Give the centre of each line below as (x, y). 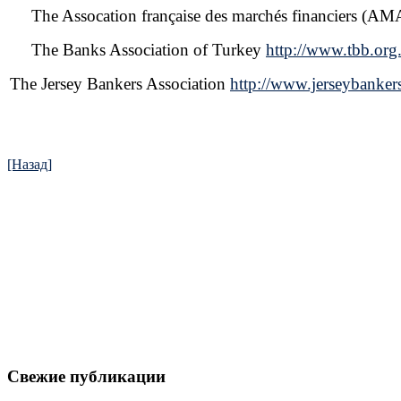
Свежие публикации (86, 376)
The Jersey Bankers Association (120, 84)
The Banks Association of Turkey (146, 50)
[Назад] (30, 164)
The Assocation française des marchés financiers (196, 16)
